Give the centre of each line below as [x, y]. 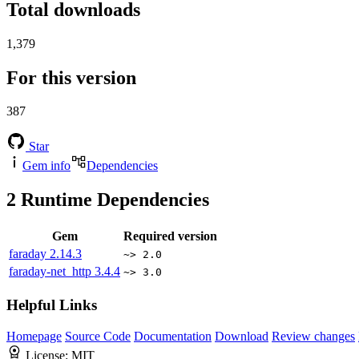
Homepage [34, 336]
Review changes [313, 336]
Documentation [173, 336]
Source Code [98, 336]
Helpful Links [52, 305]
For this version [71, 77]
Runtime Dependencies [113, 200]
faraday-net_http [52, 272]
